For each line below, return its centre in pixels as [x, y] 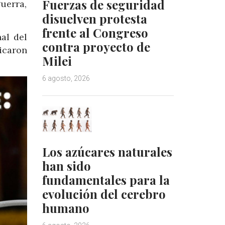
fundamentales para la [106, 180]
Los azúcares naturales [107, 152]
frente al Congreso [95, 32]
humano [66, 208]
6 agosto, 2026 [66, 78]
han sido [66, 166]
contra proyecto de [96, 46]
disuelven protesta [94, 18]
